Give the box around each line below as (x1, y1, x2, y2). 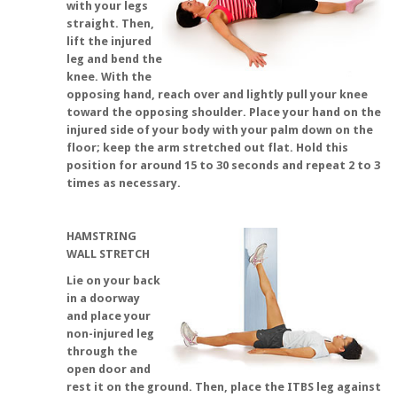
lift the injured (66, 35, 152, 48)
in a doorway (66, 292, 140, 305)
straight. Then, (66, 17, 154, 30)
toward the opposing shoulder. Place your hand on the (66, 105, 381, 119)
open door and (66, 362, 151, 376)
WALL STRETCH (66, 247, 150, 261)
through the (66, 345, 137, 358)
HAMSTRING (66, 230, 136, 243)
